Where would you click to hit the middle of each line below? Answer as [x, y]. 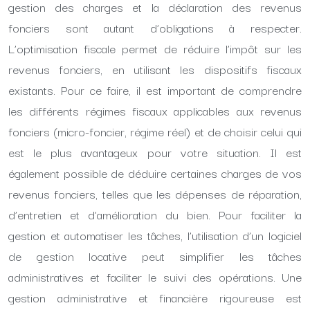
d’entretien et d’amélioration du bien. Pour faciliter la [155, 214]
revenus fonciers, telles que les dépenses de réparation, [155, 193]
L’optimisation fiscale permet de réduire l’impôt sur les [155, 48]
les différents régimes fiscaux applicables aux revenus [155, 110]
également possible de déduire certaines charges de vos [155, 173]
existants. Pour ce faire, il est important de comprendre [155, 90]
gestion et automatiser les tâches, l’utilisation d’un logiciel [155, 235]
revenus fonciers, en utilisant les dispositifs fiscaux [155, 69]
